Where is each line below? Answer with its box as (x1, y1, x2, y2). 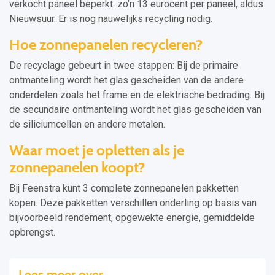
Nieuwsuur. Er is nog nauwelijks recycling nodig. (9, 13, 212, 25)
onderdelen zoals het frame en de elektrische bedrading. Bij (9, 89, 265, 101)
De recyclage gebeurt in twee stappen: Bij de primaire (9, 60, 238, 71)
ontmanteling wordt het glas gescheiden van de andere (9, 74, 244, 86)
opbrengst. (9, 227, 55, 238)
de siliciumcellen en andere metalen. (9, 118, 165, 130)
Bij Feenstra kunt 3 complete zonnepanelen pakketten (9, 182, 239, 194)
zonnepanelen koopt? (9, 158, 145, 176)
